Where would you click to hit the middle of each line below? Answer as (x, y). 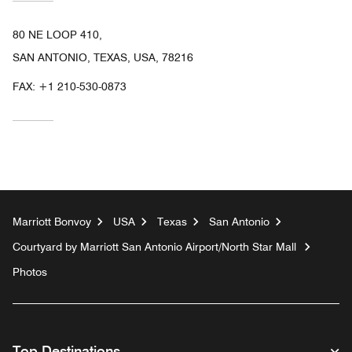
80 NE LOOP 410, (57, 34)
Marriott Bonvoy (52, 221)
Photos (30, 271)
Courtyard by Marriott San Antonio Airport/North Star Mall (154, 246)
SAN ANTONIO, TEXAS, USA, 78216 (103, 57)
